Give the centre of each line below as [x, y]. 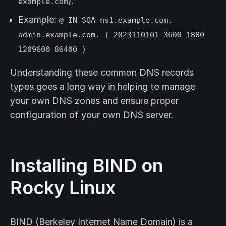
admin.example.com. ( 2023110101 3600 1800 [111, 35]
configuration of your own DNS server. [92, 115]
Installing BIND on [87, 166]
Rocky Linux [63, 188]
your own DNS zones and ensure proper [94, 101]
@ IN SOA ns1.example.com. [116, 20]
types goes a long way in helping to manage [103, 87]
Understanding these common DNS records [102, 73]
